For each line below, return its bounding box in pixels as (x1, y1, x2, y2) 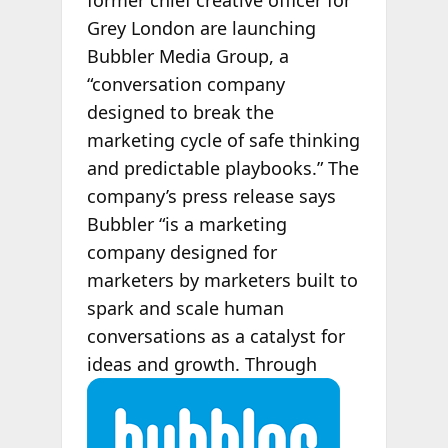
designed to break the (86, 100, 274, 125)
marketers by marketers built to (86, 268, 358, 293)
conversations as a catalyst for (86, 324, 345, 349)
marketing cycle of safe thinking (86, 128, 360, 153)
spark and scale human (86, 296, 284, 321)
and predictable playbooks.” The (86, 156, 359, 181)
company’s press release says (86, 184, 336, 209)
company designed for (86, 240, 277, 265)
